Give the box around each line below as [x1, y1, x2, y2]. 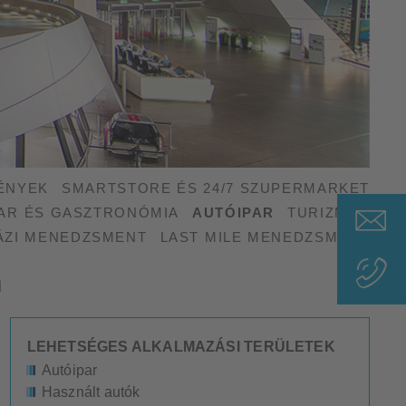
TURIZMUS [287, 205, 370, 220]
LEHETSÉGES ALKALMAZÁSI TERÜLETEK [26, 337, 335, 354]
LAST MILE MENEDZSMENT [159, 229, 370, 245]
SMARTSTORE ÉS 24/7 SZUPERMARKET [62, 180, 370, 196]
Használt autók [41, 382, 140, 400]
